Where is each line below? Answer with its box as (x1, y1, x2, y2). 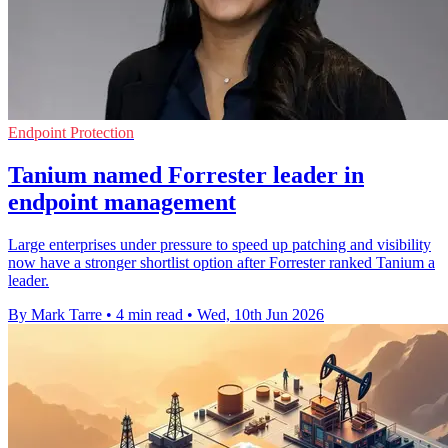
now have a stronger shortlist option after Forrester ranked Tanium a (8, 253, 435, 271)
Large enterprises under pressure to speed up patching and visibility (8, 235, 431, 253)
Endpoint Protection (8, 123, 134, 141)
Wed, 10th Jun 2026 (197, 305, 324, 323)
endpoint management (8, 188, 236, 215)
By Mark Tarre (8, 305, 102, 323)
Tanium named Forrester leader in (8, 161, 364, 188)
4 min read (116, 305, 183, 323)
